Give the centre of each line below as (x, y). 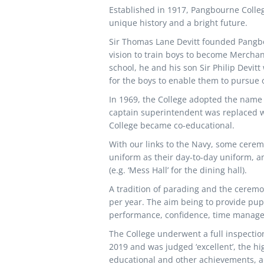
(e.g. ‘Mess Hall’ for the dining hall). (178, 170)
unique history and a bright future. (178, 23)
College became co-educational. (171, 125)
